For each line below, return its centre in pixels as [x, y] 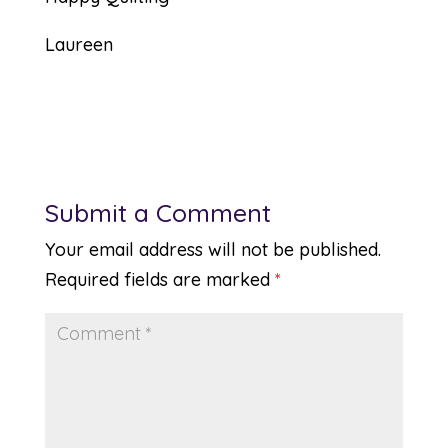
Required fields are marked [159, 279]
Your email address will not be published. [212, 249]
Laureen [78, 44]
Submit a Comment [157, 212]
